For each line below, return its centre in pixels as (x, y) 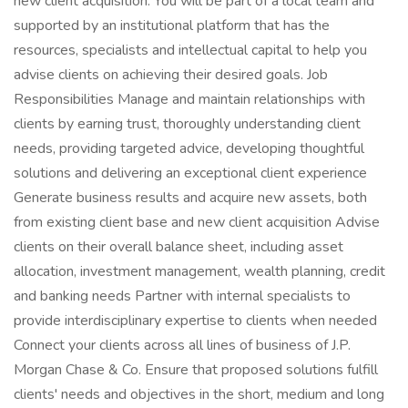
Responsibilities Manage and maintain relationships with (189, 99)
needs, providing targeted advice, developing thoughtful (189, 148)
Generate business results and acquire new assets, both (190, 198)
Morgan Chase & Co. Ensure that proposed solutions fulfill (196, 370)
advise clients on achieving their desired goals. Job (171, 75)
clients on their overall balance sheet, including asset (178, 247)
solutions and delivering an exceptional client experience (190, 173)
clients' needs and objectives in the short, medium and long (199, 394)
